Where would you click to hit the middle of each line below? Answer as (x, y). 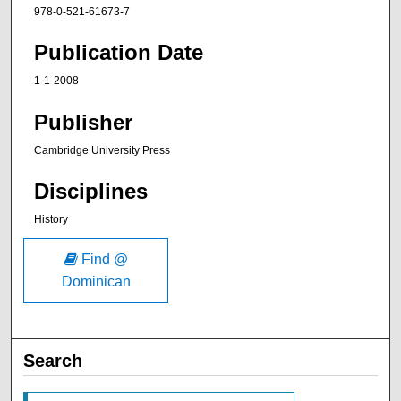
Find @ (102, 259)
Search (53, 360)
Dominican (96, 281)
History (51, 220)
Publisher (83, 122)
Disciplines (91, 192)
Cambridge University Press (102, 150)
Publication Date (119, 53)
